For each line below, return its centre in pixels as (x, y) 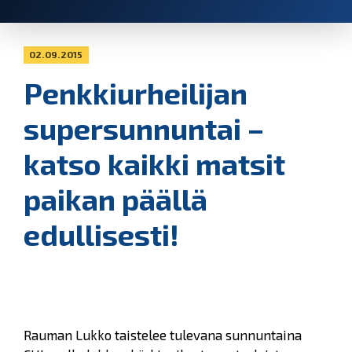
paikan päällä (115, 200)
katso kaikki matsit (154, 164)
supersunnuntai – (144, 129)
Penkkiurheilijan (136, 93)
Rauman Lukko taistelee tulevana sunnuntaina (163, 334)
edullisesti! (101, 235)
